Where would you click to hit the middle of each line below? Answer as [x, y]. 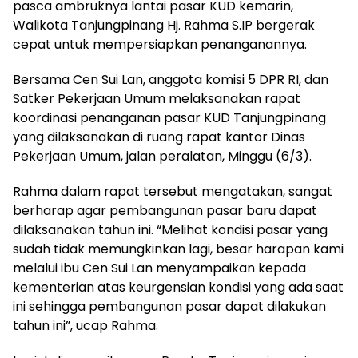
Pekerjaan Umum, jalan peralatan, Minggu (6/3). [162, 156]
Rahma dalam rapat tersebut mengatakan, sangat [173, 191]
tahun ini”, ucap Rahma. [86, 326]
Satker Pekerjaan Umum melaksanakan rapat [157, 99]
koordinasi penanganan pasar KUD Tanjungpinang [169, 118]
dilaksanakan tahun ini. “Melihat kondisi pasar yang [170, 230]
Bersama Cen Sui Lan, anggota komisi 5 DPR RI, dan [171, 80]
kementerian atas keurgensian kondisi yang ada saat [178, 287]
